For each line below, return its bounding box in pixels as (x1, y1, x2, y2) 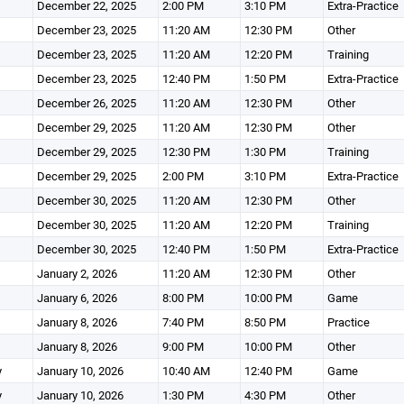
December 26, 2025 (36, 95, 136, 111)
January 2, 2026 (36, 265, 117, 281)
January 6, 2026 (36, 289, 117, 306)
